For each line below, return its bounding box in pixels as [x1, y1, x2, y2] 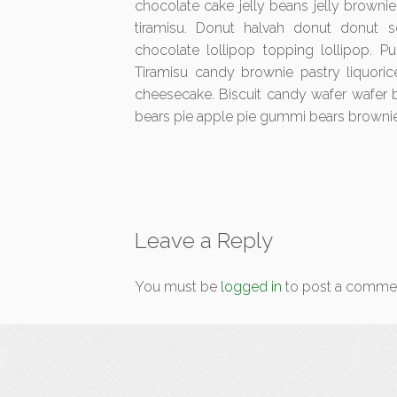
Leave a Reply [135, 228, 273, 253]
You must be [135, 278, 221, 295]
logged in [221, 278, 282, 295]
